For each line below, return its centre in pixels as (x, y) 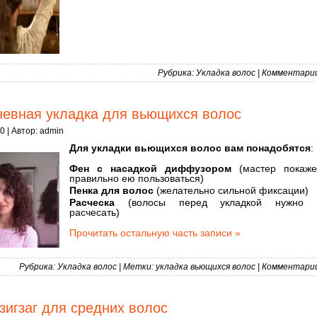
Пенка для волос (111, 191)
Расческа (92, 202)
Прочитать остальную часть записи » (155, 232)
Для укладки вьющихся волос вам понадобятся (190, 148)
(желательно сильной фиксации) (231, 191)
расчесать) (94, 212)
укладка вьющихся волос (206, 267)
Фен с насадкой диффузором (150, 169)
